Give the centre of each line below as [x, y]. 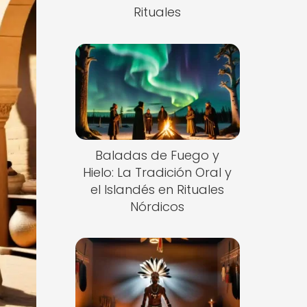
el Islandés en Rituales [158, 189]
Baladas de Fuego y [158, 155]
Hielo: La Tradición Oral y [158, 172]
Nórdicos [158, 206]
